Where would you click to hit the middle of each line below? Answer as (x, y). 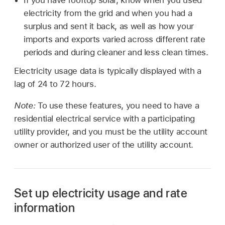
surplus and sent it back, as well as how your (108, 26)
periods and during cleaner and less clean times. (116, 52)
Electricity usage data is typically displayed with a (108, 71)
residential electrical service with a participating (104, 119)
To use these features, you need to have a (118, 106)
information (44, 208)
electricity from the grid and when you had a (108, 13)
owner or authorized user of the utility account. (104, 145)
